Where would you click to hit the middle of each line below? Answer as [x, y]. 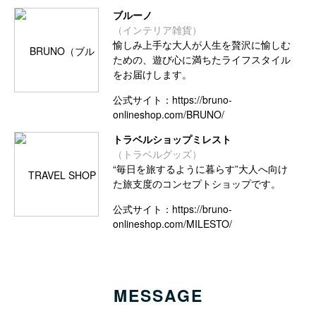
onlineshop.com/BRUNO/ [169, 115]
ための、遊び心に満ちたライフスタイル [202, 60]
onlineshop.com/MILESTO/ [172, 224]
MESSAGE [158, 296]
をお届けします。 [152, 74]
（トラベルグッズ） [157, 154]
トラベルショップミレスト [172, 139]
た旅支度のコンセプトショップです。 [197, 184]
